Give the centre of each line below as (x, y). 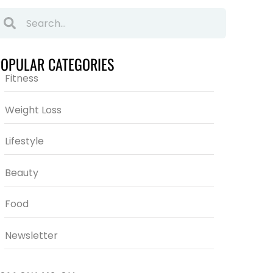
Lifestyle (24, 141)
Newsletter (31, 235)
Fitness (21, 78)
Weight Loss (33, 110)
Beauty (21, 172)
